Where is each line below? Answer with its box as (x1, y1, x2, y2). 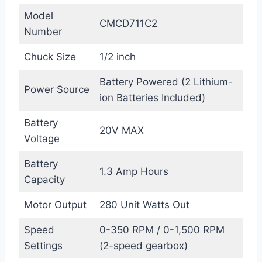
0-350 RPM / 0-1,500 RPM (99, 224, 225, 236)
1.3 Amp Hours (99, 166, 168, 178)
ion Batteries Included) (99, 92, 205, 104)
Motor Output (23, 199, 87, 211)
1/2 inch (99, 51, 136, 63)
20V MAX (99, 125, 144, 137)
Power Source (23, 84, 89, 96)
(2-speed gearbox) (99, 240, 188, 252)
